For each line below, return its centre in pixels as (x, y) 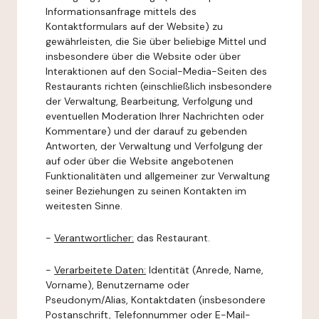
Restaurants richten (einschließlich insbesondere (159, 86)
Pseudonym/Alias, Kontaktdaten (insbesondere (156, 300)
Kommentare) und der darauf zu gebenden (146, 131)
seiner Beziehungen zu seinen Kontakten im (146, 191)
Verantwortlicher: (94, 238)
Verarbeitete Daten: (100, 270)
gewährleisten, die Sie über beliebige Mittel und (156, 41)
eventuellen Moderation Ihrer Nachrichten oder (155, 116)
